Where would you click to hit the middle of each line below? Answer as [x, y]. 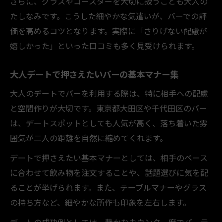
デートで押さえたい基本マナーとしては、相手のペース [109, 157]
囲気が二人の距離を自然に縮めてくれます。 [89, 138]
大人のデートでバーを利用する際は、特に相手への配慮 [109, 93]
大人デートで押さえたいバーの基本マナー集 [94, 74]
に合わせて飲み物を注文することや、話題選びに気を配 [109, 172]
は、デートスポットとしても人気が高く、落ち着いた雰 [109, 123]
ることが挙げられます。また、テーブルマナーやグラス [108, 187]
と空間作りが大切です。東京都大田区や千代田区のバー [109, 108]
